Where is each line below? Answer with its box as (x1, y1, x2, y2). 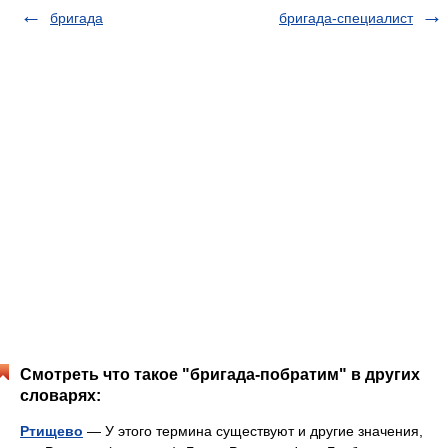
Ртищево (20, 423, 83, 439)
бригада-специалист (279, 10, 413, 26)
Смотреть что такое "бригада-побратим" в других (20, 366, 420, 383)
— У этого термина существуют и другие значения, (83, 423, 423, 439)
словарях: (20, 387, 101, 404)
